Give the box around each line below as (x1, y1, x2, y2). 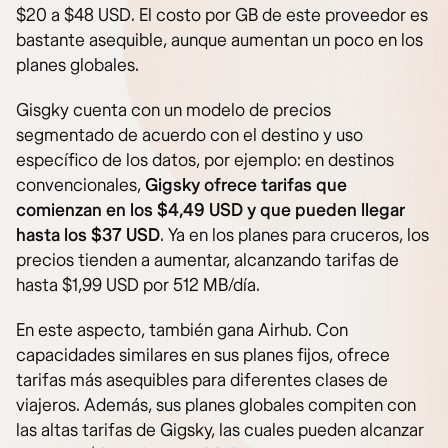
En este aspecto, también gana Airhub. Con (16, 318, 348, 342)
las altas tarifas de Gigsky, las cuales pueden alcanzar (16, 418, 424, 442)
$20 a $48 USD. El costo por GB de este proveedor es (16, 3, 428, 27)
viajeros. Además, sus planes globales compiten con (16, 393, 416, 417)
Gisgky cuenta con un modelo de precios (16, 98, 331, 122)
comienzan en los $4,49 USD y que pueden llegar (16, 198, 405, 222)
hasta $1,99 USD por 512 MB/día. (16, 273, 260, 297)
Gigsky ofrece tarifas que (145, 173, 347, 197)
